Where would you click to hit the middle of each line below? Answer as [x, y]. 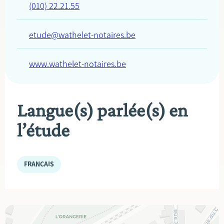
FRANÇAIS [39, 164]
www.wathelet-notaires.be [77, 64]
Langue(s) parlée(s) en [102, 110]
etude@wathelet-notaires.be [82, 35]
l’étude [43, 130]
